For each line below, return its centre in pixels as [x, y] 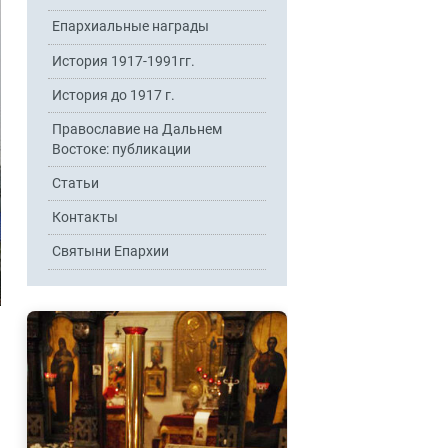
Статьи [76, 183]
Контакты [85, 217]
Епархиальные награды [131, 27]
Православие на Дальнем [137, 129]
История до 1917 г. [114, 95]
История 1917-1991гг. [124, 61]
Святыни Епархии [111, 251]
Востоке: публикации [122, 149]
